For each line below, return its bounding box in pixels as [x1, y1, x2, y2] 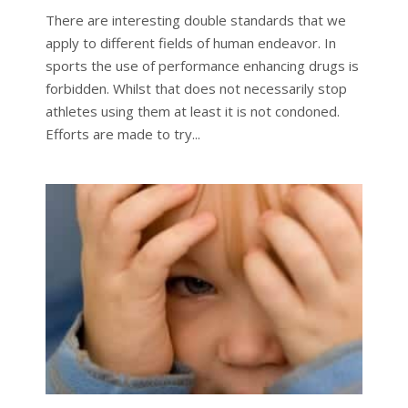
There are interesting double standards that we [45, 10, 346, 29]
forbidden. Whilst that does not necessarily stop [45, 78, 347, 97]
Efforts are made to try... [45, 124, 200, 143]
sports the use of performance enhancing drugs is [45, 56, 359, 75]
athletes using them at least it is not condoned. [45, 101, 347, 120]
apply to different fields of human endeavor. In [45, 33, 336, 52]
